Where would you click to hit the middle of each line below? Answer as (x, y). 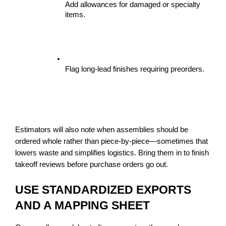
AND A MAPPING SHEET (82, 205)
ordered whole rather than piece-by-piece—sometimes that (111, 141)
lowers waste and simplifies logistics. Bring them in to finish (112, 153)
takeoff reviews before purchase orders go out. (92, 164)
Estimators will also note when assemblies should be (102, 129)
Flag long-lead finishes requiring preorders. (135, 69)
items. (75, 14)
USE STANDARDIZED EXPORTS (103, 189)
